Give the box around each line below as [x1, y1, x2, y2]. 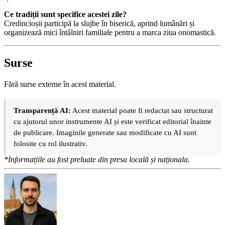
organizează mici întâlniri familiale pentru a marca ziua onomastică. [4, 28, 216, 37]
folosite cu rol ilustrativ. [14, 139, 87, 148]
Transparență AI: [14, 105, 71, 115]
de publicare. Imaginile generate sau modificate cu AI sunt [14, 128, 196, 137]
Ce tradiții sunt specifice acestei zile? [4, 10, 127, 19]
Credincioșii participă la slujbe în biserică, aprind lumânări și [4, 19, 194, 28]
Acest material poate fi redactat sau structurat [71, 105, 213, 115]
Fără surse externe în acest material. [4, 79, 116, 88]
